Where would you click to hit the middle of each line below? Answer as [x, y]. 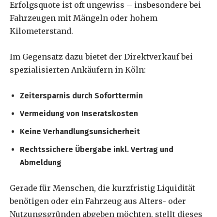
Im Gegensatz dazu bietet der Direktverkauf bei [101, 56]
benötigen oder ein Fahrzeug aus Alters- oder [98, 201]
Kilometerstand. [41, 31]
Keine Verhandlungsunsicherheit [80, 131]
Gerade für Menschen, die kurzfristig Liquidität [102, 188]
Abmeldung [41, 162]
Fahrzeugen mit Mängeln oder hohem [84, 18]
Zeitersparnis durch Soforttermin [81, 95]
